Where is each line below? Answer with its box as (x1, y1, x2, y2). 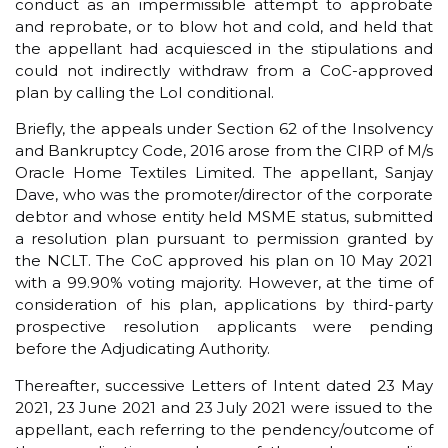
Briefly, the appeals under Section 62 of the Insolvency (15, 119, 433, 139)
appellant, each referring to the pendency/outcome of (15, 419, 433, 439)
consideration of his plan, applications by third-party (15, 295, 433, 315)
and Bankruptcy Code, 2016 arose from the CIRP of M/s (15, 141, 433, 161)
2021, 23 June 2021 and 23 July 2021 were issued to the (15, 397, 433, 417)
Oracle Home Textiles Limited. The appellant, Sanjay (15, 163, 433, 183)
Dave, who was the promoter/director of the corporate (15, 185, 433, 205)
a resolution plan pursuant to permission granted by (15, 229, 433, 249)
